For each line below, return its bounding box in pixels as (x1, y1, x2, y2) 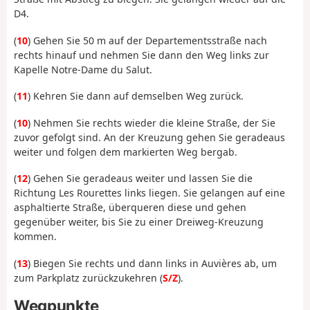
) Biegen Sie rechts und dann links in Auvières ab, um (28, 256, 277, 270)
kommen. (14, 230, 57, 244)
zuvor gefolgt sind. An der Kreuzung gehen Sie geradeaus (14, 130, 285, 144)
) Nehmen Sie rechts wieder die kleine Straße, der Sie (28, 116, 275, 129)
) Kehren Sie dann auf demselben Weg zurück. (28, 89, 244, 103)
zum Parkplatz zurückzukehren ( (14, 271, 163, 284)
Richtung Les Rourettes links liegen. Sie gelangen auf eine (14, 186, 285, 200)
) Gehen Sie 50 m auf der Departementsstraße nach (28, 33, 267, 47)
